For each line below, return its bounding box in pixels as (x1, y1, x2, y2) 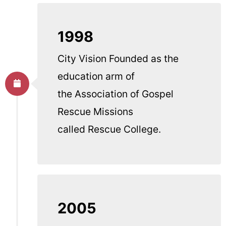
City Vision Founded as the (58, 52, 179, 65)
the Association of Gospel (58, 88, 174, 100)
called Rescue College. (58, 123, 161, 136)
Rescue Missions (58, 105, 133, 118)
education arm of (58, 70, 135, 83)
